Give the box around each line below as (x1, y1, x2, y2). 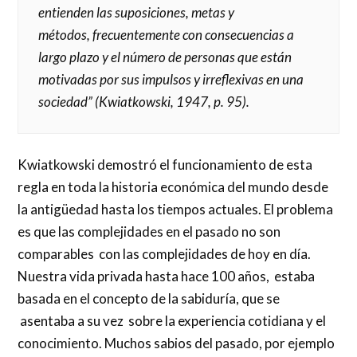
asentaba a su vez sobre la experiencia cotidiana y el (18, 312, 327, 330)
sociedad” (38, 92, 93, 110)
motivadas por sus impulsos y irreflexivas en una (38, 70, 304, 88)
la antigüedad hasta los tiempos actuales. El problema (18, 201, 334, 218)
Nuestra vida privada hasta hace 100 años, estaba (18, 268, 316, 285)
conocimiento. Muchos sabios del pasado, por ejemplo (18, 335, 335, 352)
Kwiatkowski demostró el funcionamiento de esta (18, 156, 313, 174)
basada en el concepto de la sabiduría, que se (18, 290, 280, 308)
